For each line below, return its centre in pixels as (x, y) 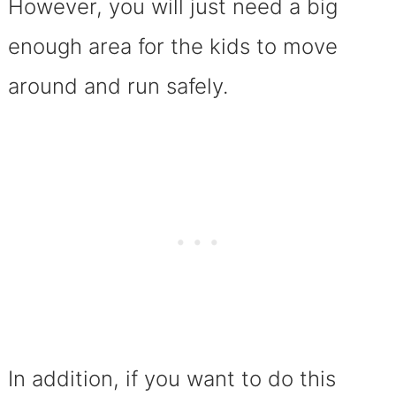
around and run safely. (118, 86)
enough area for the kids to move (172, 46)
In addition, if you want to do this (171, 378)
